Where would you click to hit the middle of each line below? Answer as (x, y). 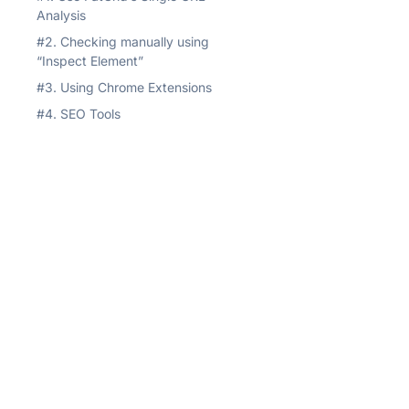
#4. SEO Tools (79, 114)
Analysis (61, 15)
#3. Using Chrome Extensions (124, 87)
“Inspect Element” (90, 61)
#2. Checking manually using (123, 42)
